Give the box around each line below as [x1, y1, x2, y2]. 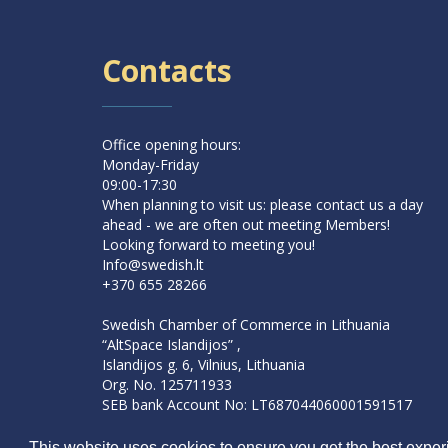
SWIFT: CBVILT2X [102, 415, 215, 434]
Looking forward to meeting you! [102, 235, 315, 254]
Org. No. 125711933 [102, 375, 232, 394]
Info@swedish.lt [102, 255, 204, 274]
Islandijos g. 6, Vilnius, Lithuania [102, 355, 305, 374]
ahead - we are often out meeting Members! [102, 215, 390, 234]
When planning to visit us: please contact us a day [102, 195, 423, 214]
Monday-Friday [102, 155, 199, 174]
